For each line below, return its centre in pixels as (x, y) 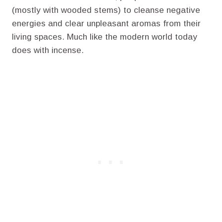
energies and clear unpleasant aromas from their (106, 23)
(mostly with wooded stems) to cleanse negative (106, 10)
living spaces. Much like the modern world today (105, 37)
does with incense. (48, 50)
